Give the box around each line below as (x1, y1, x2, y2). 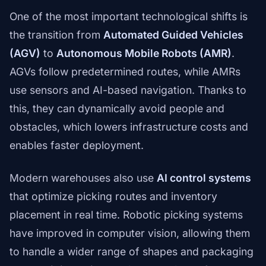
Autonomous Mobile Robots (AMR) (56, 47, 232, 60)
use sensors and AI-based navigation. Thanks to (9, 84, 246, 97)
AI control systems (157, 172, 251, 185)
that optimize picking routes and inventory (9, 190, 217, 203)
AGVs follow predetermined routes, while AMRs (9, 65, 240, 78)
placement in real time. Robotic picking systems (9, 208, 243, 221)
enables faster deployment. (9, 139, 144, 152)
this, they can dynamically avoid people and (9, 102, 224, 115)
